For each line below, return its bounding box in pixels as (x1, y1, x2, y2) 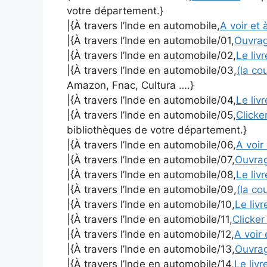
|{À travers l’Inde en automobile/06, (67, 139, 236, 151)
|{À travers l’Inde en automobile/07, (67, 154, 235, 166)
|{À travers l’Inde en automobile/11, (67, 213, 232, 226)
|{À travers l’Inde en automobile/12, (67, 228, 234, 241)
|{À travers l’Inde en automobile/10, (67, 198, 235, 211)
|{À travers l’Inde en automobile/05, (67, 109, 236, 122)
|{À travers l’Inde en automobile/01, (67, 35, 234, 47)
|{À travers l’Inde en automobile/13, (67, 243, 235, 256)
